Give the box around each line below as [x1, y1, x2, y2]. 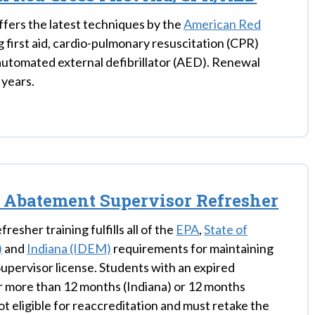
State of [204, 221, 248, 237]
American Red [184, 16, 262, 32]
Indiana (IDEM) [27, 240, 112, 256]
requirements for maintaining [111, 240, 274, 256]
